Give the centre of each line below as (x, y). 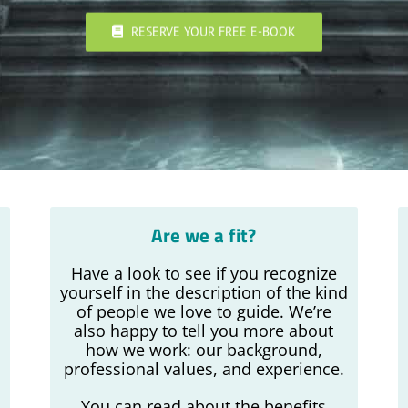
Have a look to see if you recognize (204, 273)
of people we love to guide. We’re (204, 311)
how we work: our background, (204, 350)
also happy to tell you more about (204, 331)
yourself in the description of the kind (204, 292)
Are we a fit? (204, 235)
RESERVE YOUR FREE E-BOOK (214, 31)
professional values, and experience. (204, 369)
